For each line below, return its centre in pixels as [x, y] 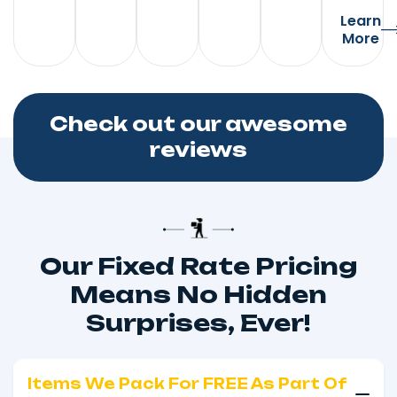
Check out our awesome [198, 124]
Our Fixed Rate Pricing [198, 266]
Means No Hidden [198, 295]
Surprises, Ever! [198, 323]
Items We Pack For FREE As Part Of [187, 384]
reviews [198, 150]
